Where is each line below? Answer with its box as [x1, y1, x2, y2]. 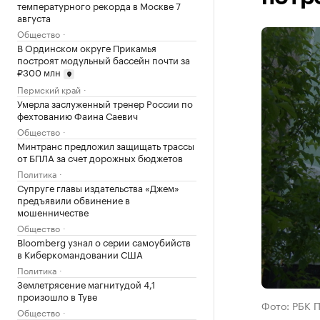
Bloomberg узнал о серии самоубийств [17, 234, 191, 249]
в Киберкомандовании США [17, 246, 143, 261]
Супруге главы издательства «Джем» [17, 179, 179, 194]
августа [17, 10, 51, 24]
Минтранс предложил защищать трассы [17, 137, 194, 152]
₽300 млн [17, 64, 61, 79]
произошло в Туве [17, 288, 97, 303]
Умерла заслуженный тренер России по [17, 95, 193, 110]
